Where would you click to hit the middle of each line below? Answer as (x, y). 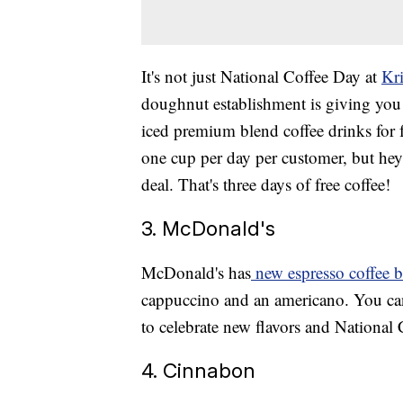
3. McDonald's (208, 228)
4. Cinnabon (198, 371)
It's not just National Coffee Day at (261, 76)
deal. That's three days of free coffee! (268, 184)
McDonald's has (196, 273)
